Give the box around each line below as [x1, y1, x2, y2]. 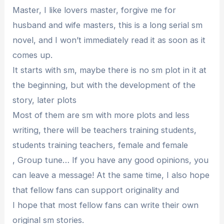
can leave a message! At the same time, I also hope [12, 170, 210, 180]
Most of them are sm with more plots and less [12, 110, 190, 120]
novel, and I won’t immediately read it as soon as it [12, 35, 206, 45]
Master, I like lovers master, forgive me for [12, 5, 176, 15]
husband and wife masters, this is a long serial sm [12, 20, 203, 30]
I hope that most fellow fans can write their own [12, 200, 199, 210]
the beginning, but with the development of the [12, 80, 196, 90]
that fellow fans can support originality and [12, 185, 179, 195]
